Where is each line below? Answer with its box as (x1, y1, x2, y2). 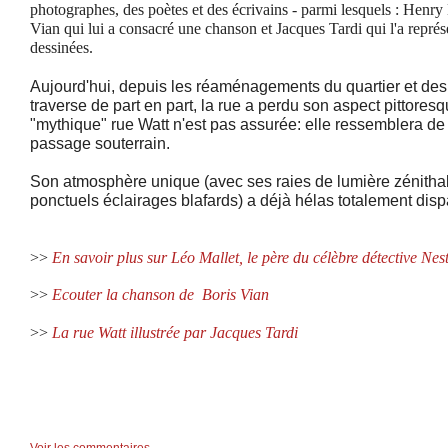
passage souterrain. (30, 135, 170, 153)
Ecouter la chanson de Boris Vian (52, 286, 269, 304)
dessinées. (30, 39, 93, 57)
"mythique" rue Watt (30, 116, 173, 134)
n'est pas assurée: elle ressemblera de (173, 116, 445, 134)
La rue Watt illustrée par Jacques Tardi (52, 324, 298, 342)
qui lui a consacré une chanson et (60, 20, 276, 38)
